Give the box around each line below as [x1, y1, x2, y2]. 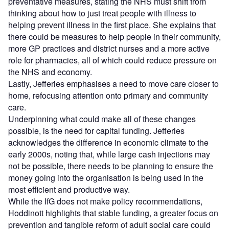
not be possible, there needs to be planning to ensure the [8, 159, 213, 172]
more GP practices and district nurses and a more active [8, 42, 210, 54]
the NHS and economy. [8, 65, 92, 78]
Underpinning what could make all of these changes [8, 112, 196, 125]
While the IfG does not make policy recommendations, [8, 195, 202, 207]
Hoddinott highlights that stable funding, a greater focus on [8, 207, 218, 219]
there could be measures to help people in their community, [8, 30, 221, 42]
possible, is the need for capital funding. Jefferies [8, 124, 185, 136]
